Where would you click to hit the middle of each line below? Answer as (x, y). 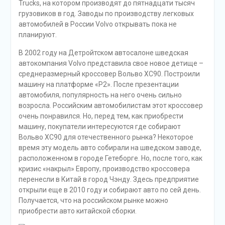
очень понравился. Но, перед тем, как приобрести (101, 116)
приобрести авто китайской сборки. (77, 211)
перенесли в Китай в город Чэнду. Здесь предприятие (108, 179)
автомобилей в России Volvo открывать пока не (97, 24)
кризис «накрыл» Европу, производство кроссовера (104, 168)
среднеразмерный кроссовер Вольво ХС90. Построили (109, 74)
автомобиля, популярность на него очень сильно (100, 95)
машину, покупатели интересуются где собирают (99, 126)
